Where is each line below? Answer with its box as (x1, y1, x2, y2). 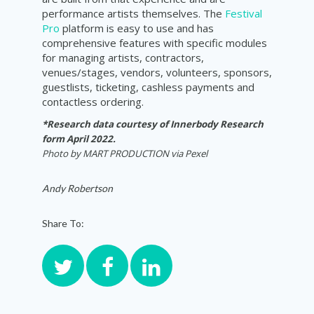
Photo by (42, 146, 83, 160)
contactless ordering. (42, 94, 144, 109)
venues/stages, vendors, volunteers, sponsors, (42, 64, 272, 79)
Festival (225, 6, 262, 20)
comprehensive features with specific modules (42, 35, 267, 50)
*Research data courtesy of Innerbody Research (42, 117, 264, 130)
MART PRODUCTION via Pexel (83, 146, 207, 160)
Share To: (42, 217, 84, 229)
